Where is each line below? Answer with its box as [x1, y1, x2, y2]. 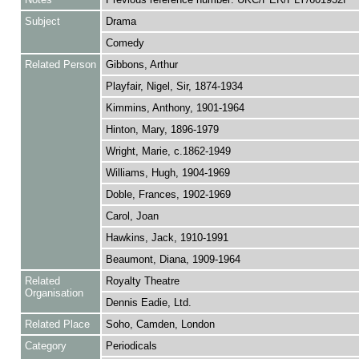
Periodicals [105, 340, 157, 352]
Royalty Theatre [105, 275, 179, 287]
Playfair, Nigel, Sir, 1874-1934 [105, 80, 243, 92]
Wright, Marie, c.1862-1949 [105, 145, 231, 157]
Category [24, 340, 67, 352]
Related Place [24, 318, 90, 330]
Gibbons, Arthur [105, 58, 178, 71]
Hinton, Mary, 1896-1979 [105, 123, 219, 135]
